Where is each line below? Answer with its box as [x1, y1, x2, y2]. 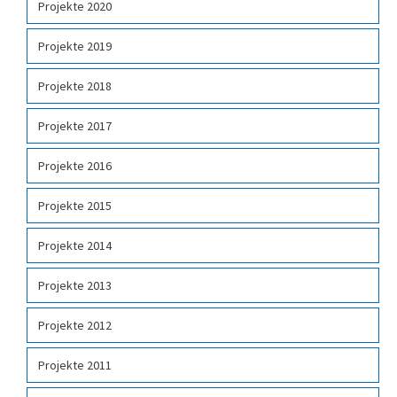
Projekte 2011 [38, 357, 112, 374]
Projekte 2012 [38, 317, 112, 334]
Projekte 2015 [38, 198, 112, 214]
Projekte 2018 [38, 78, 112, 95]
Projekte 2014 [38, 237, 112, 254]
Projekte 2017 [38, 118, 112, 135]
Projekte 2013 [38, 277, 112, 294]
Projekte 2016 [38, 158, 112, 175]
